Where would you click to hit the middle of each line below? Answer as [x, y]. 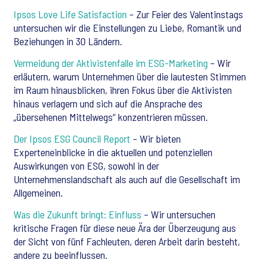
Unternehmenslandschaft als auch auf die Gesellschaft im [127, 179]
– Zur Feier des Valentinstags [185, 14]
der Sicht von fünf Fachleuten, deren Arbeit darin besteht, [127, 241]
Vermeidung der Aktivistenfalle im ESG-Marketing [111, 63]
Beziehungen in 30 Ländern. [68, 41]
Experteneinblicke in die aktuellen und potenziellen [113, 152]
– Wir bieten [156, 139]
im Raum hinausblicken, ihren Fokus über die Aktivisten [123, 90]
